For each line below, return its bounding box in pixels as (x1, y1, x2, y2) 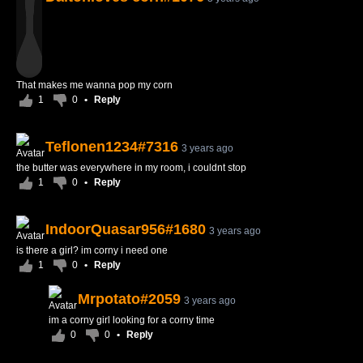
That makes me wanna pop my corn (16, 79, 173, 91)
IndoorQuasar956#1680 (45, 221, 206, 237)
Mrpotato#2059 (78, 291, 181, 307)
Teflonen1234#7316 (45, 139, 178, 155)
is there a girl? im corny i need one (16, 245, 168, 256)
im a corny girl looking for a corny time (49, 314, 215, 326)
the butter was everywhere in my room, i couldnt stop (16, 162, 246, 173)
